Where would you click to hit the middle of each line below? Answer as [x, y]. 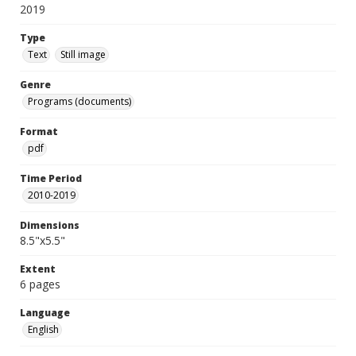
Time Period [51, 178]
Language [45, 313]
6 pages [40, 284]
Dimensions [50, 225]
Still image [83, 54]
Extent [38, 269]
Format [39, 132]
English [43, 329]
